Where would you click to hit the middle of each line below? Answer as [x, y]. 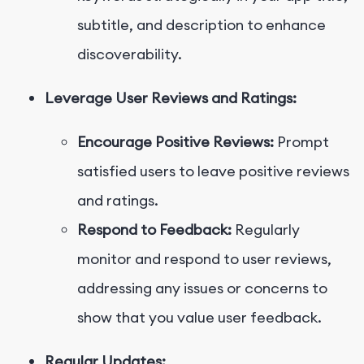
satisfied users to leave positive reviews [213, 171]
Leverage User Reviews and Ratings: [171, 98]
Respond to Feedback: [154, 230]
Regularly [266, 230]
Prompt [301, 142]
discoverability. [130, 54]
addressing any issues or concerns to [202, 288]
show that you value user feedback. [199, 318]
